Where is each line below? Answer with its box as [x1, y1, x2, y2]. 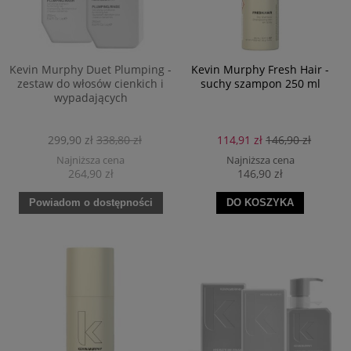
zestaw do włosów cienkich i [17, 75, 165, 91]
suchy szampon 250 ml [200, 75, 320, 91]
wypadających [53, 89, 128, 105]
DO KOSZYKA [226, 197, 295, 209]
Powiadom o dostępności [28, 197, 153, 209]
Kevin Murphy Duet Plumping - [9, 61, 172, 77]
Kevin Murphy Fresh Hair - [191, 61, 330, 77]
